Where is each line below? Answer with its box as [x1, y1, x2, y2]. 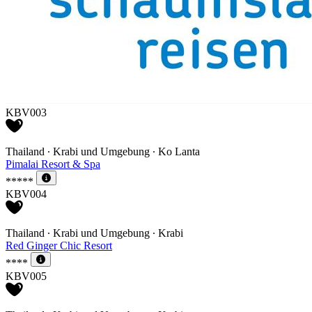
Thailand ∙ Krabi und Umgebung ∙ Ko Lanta [6, 145, 200, 157]
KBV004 [6, 188, 47, 201]
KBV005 [6, 270, 47, 282]
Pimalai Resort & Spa [6, 157, 100, 170]
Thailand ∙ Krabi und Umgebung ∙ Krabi [6, 227, 183, 240]
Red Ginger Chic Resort [6, 240, 112, 252]
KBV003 [6, 106, 47, 118]
